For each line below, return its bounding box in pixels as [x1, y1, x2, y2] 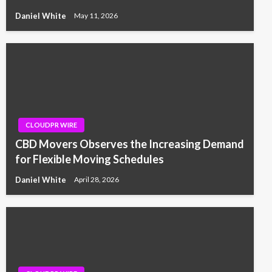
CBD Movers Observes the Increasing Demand [15, 137, 244, 151]
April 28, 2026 [74, 175, 119, 185]
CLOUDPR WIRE [25, 120, 77, 129]
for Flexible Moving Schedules [15, 152, 164, 166]
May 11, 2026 [74, 11, 118, 21]
